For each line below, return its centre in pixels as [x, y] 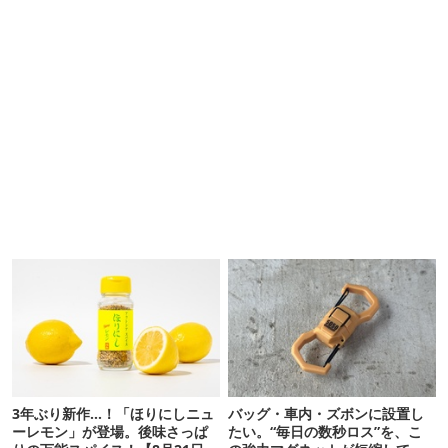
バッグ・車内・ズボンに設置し [326, 414]
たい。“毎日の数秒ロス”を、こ [325, 432]
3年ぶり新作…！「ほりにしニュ [113, 414]
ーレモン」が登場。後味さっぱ [110, 432]
